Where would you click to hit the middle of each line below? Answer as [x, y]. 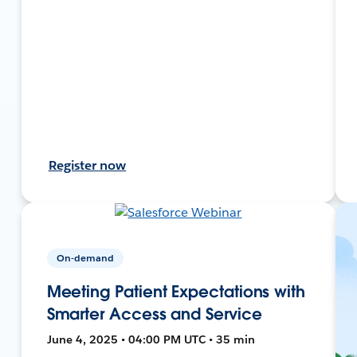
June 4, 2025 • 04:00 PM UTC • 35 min [151, 339]
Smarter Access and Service [154, 314]
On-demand [85, 257]
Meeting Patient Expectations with [176, 291]
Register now [87, 165]
